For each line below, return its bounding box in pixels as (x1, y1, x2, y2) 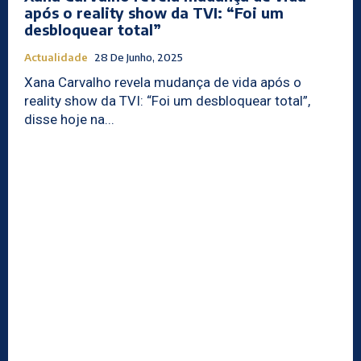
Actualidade (24, 51, 88, 64)
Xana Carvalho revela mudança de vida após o (24, 74, 301, 91)
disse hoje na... (24, 111, 114, 128)
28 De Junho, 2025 (94, 51, 183, 64)
